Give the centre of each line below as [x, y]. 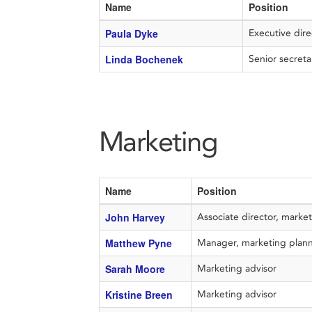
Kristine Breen [139, 295]
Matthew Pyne [140, 243]
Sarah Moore [135, 269]
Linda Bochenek [144, 59]
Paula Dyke [131, 33]
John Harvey [135, 217]
